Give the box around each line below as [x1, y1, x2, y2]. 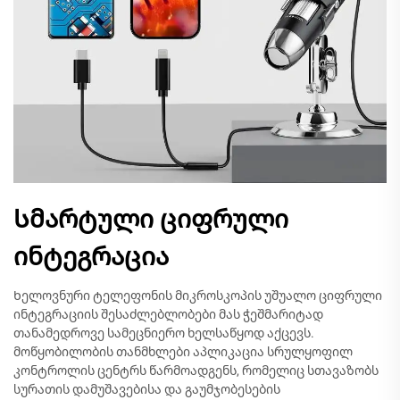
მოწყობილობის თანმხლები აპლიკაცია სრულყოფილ [13, 345, 353, 359]
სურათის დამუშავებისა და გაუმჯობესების [13, 382, 280, 396]
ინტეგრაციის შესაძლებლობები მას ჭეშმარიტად [13, 307, 323, 321]
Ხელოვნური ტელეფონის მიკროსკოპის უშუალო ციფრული [13, 288, 382, 303]
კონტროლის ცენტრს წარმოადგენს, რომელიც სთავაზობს [13, 363, 379, 378]
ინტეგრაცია [13, 242, 169, 271]
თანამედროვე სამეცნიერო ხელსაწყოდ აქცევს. [13, 326, 314, 340]
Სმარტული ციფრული [13, 204, 288, 234]
